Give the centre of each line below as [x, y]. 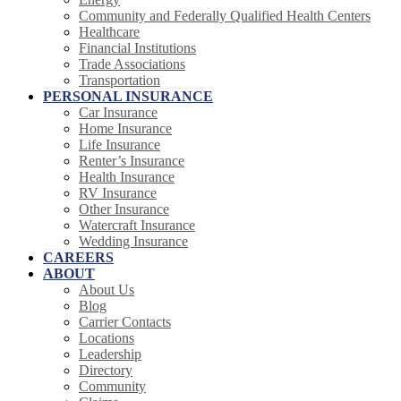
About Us [107, 290]
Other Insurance [124, 209]
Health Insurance [127, 177]
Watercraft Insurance [137, 226]
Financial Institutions [137, 48]
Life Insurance [119, 145]
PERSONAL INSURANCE [128, 97]
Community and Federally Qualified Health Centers [225, 16]
